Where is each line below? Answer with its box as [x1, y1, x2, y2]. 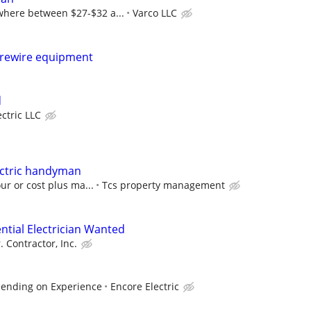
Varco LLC [133, 6, 177, 20]
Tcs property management [102, 178, 225, 192]
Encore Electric [110, 280, 179, 294]
